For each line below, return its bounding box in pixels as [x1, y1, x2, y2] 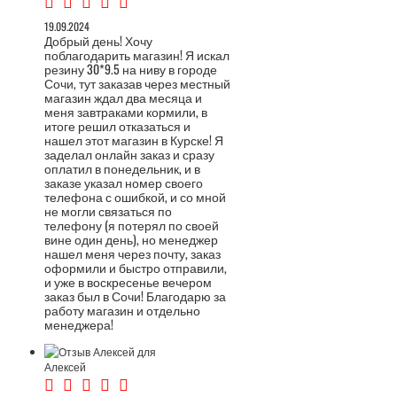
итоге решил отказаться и [44, 116, 191, 135]
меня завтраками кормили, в [44, 102, 207, 121]
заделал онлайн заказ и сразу [44, 144, 214, 163]
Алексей [44, 359, 86, 374]
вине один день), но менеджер [44, 230, 218, 248]
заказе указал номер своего [44, 173, 203, 191]
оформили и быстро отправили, [44, 258, 227, 276]
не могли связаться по [44, 201, 172, 220]
